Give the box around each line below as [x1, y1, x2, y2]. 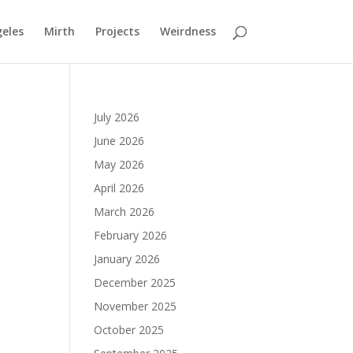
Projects [95, 24, 139, 39]
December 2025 [94, 275, 176, 290]
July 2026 [94, 110, 140, 124]
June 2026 [94, 133, 145, 148]
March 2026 [94, 204, 155, 219]
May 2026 [94, 157, 145, 172]
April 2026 [94, 180, 145, 195]
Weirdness [159, 24, 216, 39]
